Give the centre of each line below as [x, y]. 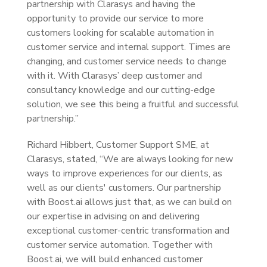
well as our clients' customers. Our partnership [124, 188]
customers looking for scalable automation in [120, 33]
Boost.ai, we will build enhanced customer [115, 259]
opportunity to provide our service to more [115, 18]
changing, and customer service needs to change [127, 61]
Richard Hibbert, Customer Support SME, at [118, 145]
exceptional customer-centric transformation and [128, 231]
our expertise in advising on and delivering [113, 216]
